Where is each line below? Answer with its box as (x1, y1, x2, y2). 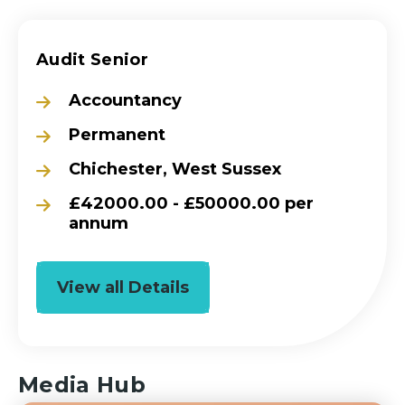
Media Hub (18, 371, 146, 398)
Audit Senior (36, 49, 148, 70)
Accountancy (69, 89, 182, 110)
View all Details (57, 277, 189, 297)
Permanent (69, 124, 165, 145)
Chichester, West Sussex (69, 158, 281, 179)
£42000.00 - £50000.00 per (69, 193, 314, 213)
